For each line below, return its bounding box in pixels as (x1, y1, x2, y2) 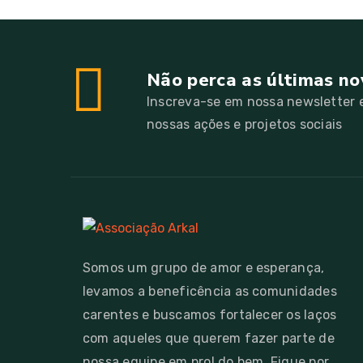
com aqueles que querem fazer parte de (83, 330, 335, 346)
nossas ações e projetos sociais (147, 116, 343, 132)
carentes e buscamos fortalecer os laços (83, 306, 337, 322)
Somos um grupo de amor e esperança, (83, 259, 325, 275)
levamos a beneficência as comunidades (83, 283, 337, 299)
